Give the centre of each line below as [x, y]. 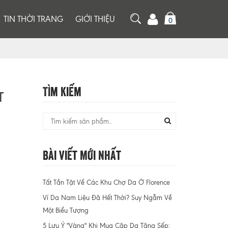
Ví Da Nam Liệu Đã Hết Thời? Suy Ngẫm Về [107, 198]
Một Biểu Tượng [65, 210]
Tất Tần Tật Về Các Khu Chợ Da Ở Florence [106, 182]
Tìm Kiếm [62, 90]
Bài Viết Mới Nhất [82, 154]
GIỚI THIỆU [95, 19]
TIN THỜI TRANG [33, 19]
